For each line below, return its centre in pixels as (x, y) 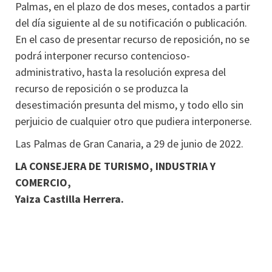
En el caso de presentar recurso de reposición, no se (132, 39)
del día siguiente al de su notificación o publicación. (131, 23)
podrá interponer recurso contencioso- (103, 56)
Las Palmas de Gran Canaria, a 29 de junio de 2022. (129, 144)
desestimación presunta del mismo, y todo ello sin (129, 105)
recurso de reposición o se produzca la (102, 88)
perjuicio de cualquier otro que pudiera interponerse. (134, 121)
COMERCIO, (43, 182)
